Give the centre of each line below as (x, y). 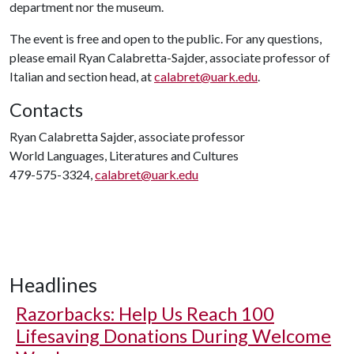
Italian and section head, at (82, 76)
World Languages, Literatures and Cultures (124, 155)
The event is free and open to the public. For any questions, (166, 38)
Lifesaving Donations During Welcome (173, 336)
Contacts (46, 110)
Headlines (53, 284)
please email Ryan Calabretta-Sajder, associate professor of (170, 57)
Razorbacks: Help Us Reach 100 (145, 314)
